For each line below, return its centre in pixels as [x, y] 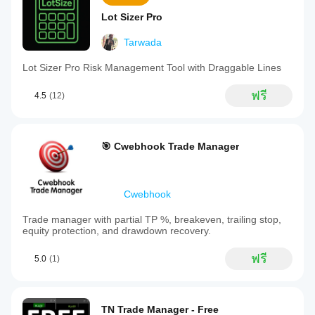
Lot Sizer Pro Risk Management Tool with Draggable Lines [152, 67]
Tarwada [143, 42]
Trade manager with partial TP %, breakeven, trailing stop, [152, 219]
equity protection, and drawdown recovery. [117, 231]
